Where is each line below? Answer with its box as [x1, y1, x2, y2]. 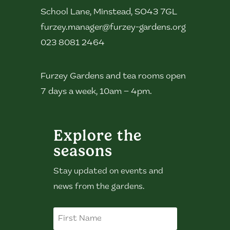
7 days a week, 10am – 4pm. [40, 87, 152, 97]
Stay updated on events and [53, 167, 163, 176]
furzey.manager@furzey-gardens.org [40, 23, 186, 32]
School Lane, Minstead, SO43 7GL [40, 8, 178, 17]
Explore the [53, 126, 142, 145]
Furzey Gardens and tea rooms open [40, 72, 186, 81]
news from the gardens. [53, 183, 144, 191]
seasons [53, 142, 112, 161]
